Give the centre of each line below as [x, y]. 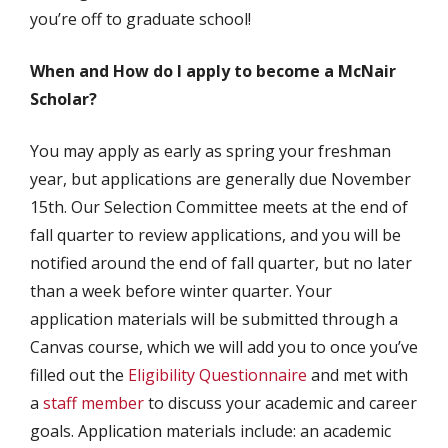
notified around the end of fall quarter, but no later [221, 263]
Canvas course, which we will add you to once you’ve [224, 347]
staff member [93, 403]
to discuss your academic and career [280, 403]
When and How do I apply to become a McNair [213, 71]
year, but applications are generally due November [220, 179]
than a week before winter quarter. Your [181, 291]
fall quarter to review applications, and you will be [215, 235]
